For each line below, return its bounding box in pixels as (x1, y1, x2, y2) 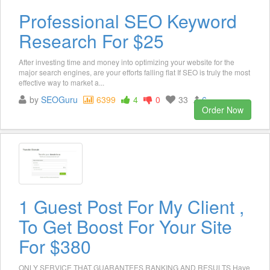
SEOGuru (41, 93, 78, 105)
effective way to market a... (19, 77, 104, 87)
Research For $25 (19, 27, 164, 54)
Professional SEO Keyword (19, 7, 237, 34)
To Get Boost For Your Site (19, 213, 232, 239)
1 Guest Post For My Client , (19, 193, 244, 219)
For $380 (19, 233, 91, 259)
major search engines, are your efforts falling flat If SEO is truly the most (19, 66, 250, 77)
